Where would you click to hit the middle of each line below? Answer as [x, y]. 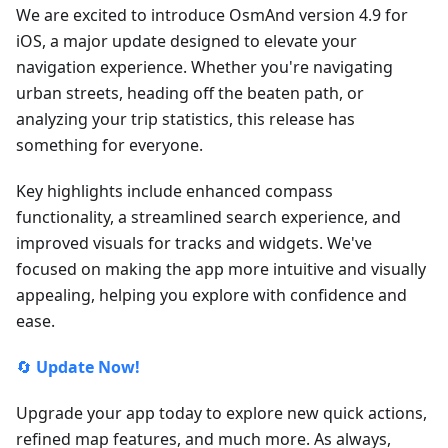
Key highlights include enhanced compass [174, 191]
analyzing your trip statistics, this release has [185, 119]
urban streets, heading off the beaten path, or [190, 93]
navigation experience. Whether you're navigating [204, 67]
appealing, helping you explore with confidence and [211, 295]
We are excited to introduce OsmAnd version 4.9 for [212, 15]
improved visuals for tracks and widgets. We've [194, 243]
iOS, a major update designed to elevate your [186, 41]
